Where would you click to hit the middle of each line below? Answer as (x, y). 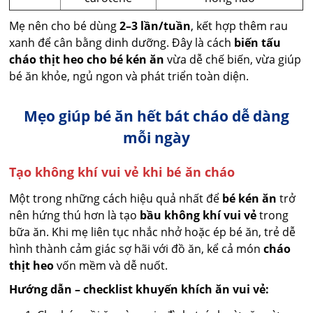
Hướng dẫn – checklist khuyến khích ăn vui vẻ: (139, 290)
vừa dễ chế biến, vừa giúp (233, 60)
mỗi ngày (156, 138)
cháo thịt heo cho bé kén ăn (87, 60)
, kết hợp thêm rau (240, 26)
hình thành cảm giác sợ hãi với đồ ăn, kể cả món (137, 249)
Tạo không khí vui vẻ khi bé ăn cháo (122, 172)
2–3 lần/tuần (155, 26)
